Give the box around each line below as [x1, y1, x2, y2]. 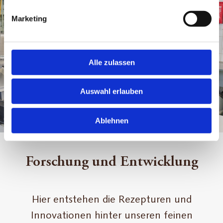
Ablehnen [95, 116, 128, 125]
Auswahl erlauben [80, 87, 143, 96]
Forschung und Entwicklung [25, 154, 198, 170]
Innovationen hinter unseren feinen [30, 211, 193, 221]
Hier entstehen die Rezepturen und [31, 195, 192, 205]
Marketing [11, 14, 47, 23]
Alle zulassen [88, 58, 135, 67]
